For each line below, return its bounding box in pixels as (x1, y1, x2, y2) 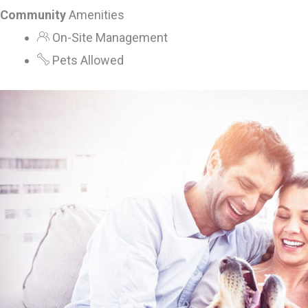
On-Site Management (49, 30, 168, 45)
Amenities (66, 7, 124, 22)
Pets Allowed (49, 52, 124, 67)
